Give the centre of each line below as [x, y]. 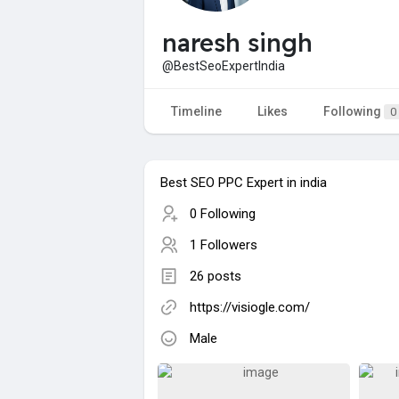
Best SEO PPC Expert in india [244, 182]
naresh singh [237, 42]
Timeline [196, 111]
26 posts [216, 276]
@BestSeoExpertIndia [224, 65]
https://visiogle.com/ [250, 307]
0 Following [223, 213]
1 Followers [224, 244]
